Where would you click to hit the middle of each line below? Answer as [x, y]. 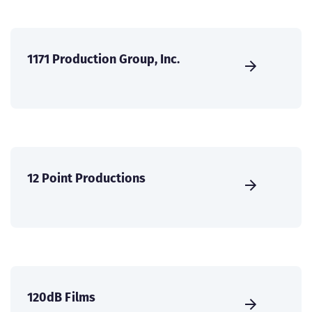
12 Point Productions [86, 178]
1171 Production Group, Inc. [103, 59]
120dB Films [61, 297]
